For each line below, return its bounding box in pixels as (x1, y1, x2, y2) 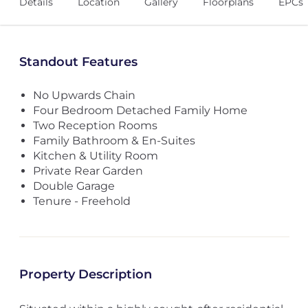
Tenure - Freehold (32, 195, 131, 208)
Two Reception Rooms (32, 119, 157, 132)
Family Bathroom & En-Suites (32, 134, 195, 147)
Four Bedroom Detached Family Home (32, 104, 247, 117)
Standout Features (19, 54, 137, 69)
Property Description (19, 267, 152, 282)
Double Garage (32, 179, 115, 192)
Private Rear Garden (32, 164, 143, 177)
